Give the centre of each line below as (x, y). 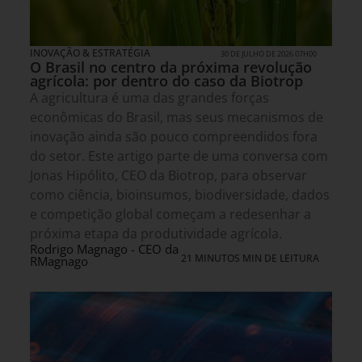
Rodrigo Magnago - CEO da (104, 248)
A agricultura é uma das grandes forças (149, 97)
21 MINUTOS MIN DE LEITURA (250, 258)
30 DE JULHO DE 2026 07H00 (269, 53)
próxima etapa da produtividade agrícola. (156, 233)
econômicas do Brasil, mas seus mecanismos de (177, 117)
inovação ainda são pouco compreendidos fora (174, 136)
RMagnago (59, 261)
